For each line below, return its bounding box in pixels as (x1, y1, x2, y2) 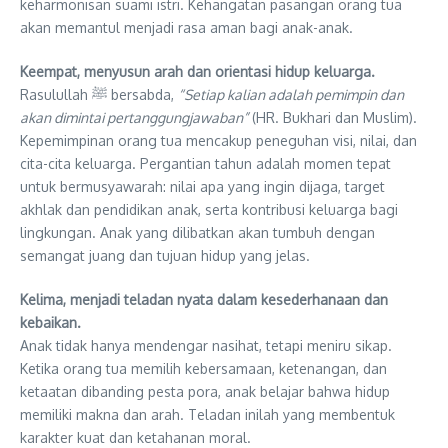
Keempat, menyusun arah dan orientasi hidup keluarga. (20, 63, 375, 81)
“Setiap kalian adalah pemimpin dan (178, 86, 404, 104)
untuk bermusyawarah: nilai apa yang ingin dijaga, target (20, 178, 385, 196)
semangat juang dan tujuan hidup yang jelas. (20, 247, 310, 265)
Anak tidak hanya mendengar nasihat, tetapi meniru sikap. (20, 337, 392, 355)
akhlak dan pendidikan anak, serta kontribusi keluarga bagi (20, 201, 398, 219)
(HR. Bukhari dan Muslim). (248, 109, 417, 127)
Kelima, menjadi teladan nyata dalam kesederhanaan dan (20, 291, 388, 309)
